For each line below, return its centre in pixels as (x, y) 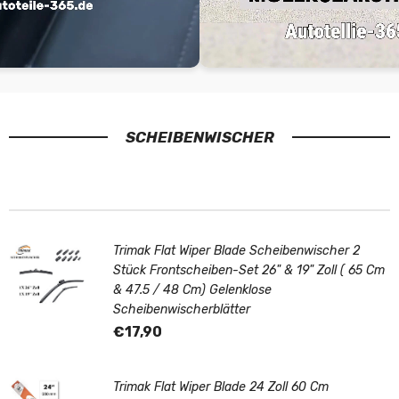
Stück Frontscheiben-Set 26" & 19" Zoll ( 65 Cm (249, 270)
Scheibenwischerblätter (182, 309)
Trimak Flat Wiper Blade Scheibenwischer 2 (236, 250)
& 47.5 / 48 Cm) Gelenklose (192, 289)
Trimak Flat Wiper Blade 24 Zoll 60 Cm (221, 387)
